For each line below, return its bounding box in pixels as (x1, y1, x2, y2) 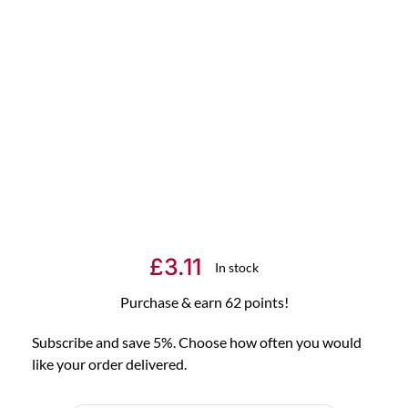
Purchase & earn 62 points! (119, 293, 289, 311)
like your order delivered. (32, 355, 187, 373)
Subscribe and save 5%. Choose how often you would (32, 333, 362, 352)
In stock (215, 259, 260, 275)
